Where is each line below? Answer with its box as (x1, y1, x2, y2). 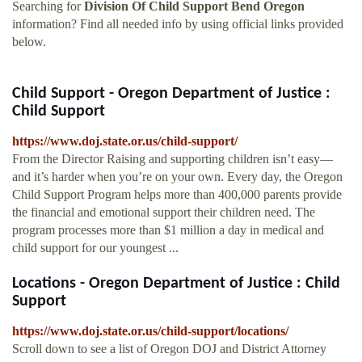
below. (12, 35, 46, 49)
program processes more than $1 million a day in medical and (12, 223, 324, 238)
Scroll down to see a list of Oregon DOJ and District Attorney (12, 342, 326, 356)
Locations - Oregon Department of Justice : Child (12, 276, 340, 293)
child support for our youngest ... (12, 241, 179, 255)
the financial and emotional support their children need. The (12, 205, 315, 220)
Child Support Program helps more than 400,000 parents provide (12, 187, 342, 202)
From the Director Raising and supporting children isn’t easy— (12, 152, 333, 166)
